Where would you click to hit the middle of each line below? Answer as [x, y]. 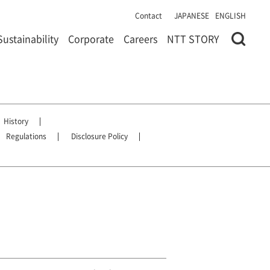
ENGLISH [231, 15]
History [16, 121]
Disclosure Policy [99, 136]
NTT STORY [193, 39]
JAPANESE [192, 15]
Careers [140, 39]
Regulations [26, 136]
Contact [149, 15]
